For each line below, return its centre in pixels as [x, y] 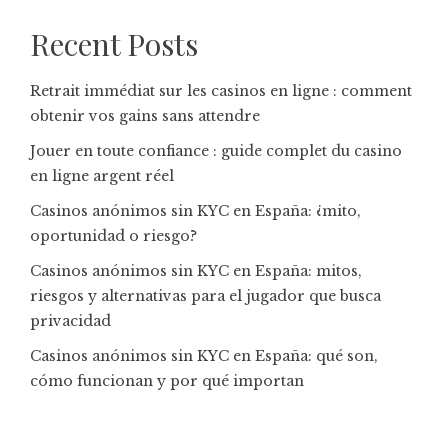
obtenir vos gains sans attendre [145, 116]
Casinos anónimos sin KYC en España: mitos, [196, 271]
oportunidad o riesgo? [113, 236]
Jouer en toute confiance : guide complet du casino [216, 151]
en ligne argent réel [102, 176]
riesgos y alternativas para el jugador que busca [205, 296]
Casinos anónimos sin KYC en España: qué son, [204, 356]
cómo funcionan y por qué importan [167, 381]
